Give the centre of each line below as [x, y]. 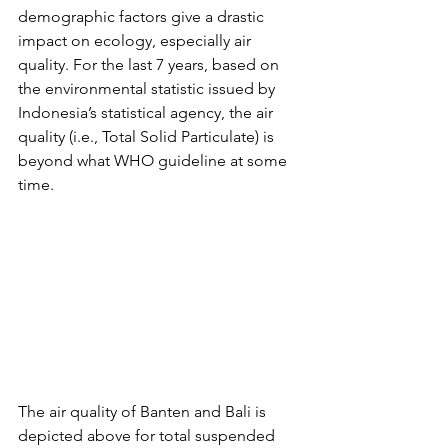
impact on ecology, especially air [136, 40]
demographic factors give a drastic [143, 16]
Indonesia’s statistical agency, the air [147, 112]
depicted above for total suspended [148, 435]
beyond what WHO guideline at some [154, 160]
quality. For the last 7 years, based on [150, 64]
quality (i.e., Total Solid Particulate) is [148, 136]
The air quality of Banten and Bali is [144, 411]
